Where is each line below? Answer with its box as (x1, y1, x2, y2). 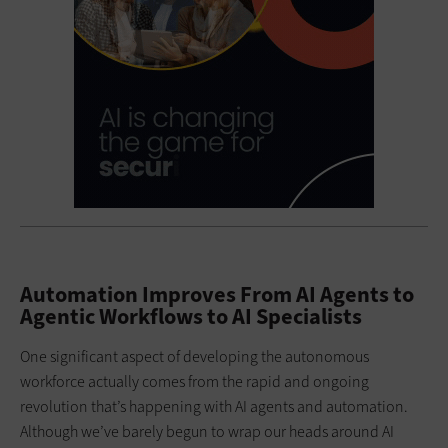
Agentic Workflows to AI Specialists (20, 301, 362, 331)
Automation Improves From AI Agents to (20, 279, 414, 309)
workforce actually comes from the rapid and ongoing (20, 370, 369, 392)
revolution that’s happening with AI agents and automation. (20, 395, 408, 417)
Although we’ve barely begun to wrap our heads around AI (20, 420, 394, 442)
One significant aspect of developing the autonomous (20, 345, 369, 367)
